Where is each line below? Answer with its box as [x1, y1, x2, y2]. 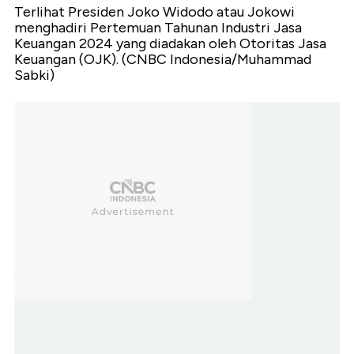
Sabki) [14, 66, 55, 85]
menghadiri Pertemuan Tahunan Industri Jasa [14, 19, 302, 37]
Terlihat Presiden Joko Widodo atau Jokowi [14, 3, 295, 21]
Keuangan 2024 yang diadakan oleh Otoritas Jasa [14, 35, 326, 53]
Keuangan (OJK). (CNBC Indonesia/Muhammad [14, 51, 311, 69]
